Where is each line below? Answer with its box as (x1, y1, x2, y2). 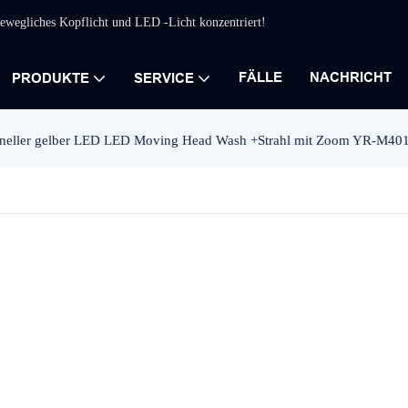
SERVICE (134, 70, 194, 86)
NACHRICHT (310, 69, 392, 85)
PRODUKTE (12, 70, 89, 86)
